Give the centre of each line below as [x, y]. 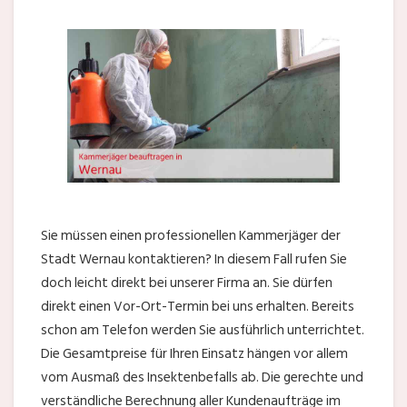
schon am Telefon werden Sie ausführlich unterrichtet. [203, 330]
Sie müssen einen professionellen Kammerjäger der [191, 235]
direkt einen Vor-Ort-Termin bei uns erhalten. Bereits [198, 306]
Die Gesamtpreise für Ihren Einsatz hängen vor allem [194, 353]
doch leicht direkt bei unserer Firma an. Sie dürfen [187, 283]
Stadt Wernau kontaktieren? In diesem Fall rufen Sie [194, 259]
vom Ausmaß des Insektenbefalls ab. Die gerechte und [202, 377]
